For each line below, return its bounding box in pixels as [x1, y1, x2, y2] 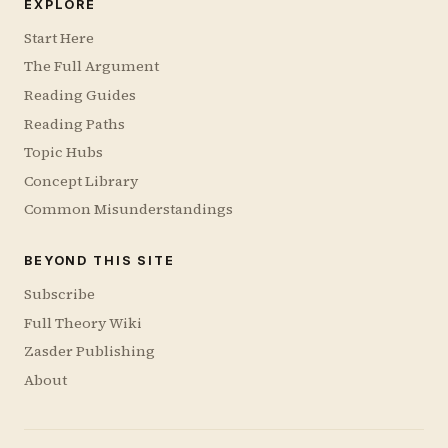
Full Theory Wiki [24, 312, 142, 333]
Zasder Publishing [24, 341, 155, 362]
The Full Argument [24, 56, 159, 77]
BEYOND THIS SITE [24, 253, 175, 269]
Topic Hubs [24, 142, 103, 163]
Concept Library [24, 170, 138, 191]
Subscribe [24, 284, 95, 305]
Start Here [24, 27, 94, 48]
